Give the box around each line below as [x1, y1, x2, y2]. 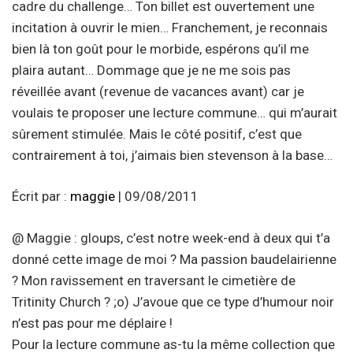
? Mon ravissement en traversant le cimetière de [12, 272, 295, 288]
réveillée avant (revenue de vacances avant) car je [12, 83, 304, 99]
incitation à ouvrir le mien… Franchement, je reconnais [12, 19, 328, 35]
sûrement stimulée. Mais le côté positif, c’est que [12, 125, 302, 142]
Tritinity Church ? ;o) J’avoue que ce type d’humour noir [12, 293, 334, 310]
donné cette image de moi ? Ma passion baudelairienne [12, 251, 336, 267]
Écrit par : [12, 188, 70, 205]
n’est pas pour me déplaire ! [12, 314, 173, 331]
